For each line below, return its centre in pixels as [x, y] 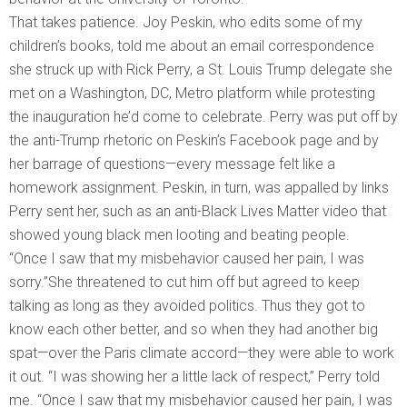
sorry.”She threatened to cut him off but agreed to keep [184, 283]
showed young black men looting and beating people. [179, 235]
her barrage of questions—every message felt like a [172, 164]
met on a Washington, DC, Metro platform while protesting [192, 94]
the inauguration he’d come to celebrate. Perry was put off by [203, 117]
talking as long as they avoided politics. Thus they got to [187, 306]
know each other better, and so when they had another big [194, 330]
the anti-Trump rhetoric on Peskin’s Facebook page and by [194, 141]
